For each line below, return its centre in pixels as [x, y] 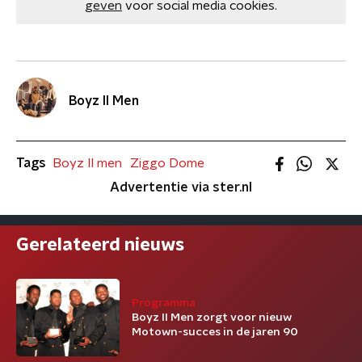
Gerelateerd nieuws [100, 245]
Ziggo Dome [167, 163]
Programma [164, 303]
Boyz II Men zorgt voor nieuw [212, 318]
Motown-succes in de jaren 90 [215, 332]
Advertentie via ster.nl [181, 187]
